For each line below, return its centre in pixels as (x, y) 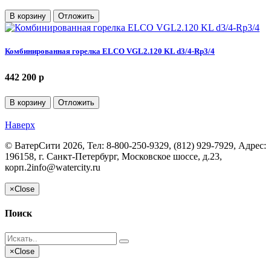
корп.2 (18, 168)
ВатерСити (38, 146)
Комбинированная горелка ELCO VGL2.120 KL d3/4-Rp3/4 (110, 51)
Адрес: (252, 146)
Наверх (20, 125)
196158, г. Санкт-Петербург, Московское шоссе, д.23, (113, 157)
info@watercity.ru (66, 168)
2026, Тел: (83, 146)
